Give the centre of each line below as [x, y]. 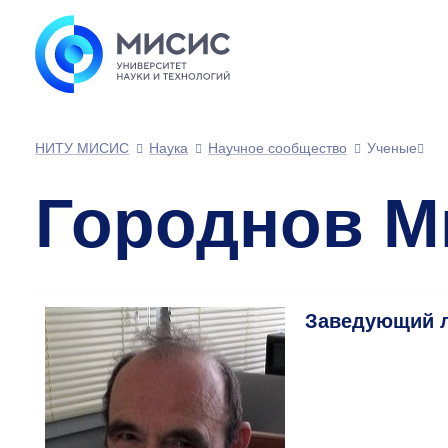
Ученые [392, 148]
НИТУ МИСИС [82, 148]
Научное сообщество [277, 148]
